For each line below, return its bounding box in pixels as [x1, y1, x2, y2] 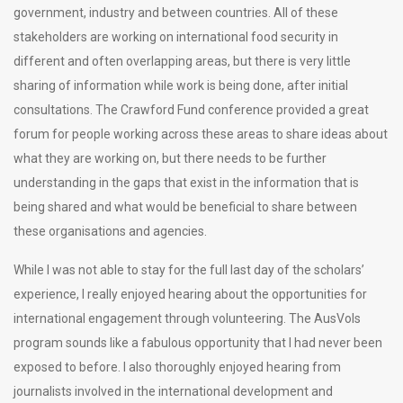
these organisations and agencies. [13, 223, 207, 238]
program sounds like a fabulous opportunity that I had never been [13, 335, 382, 350]
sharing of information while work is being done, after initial [13, 77, 348, 93]
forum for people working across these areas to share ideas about [13, 126, 388, 141]
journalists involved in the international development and [13, 383, 333, 399]
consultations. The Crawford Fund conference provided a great [13, 102, 369, 117]
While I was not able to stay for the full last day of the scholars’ [13, 262, 364, 277]
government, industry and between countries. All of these [13, 4, 338, 20]
